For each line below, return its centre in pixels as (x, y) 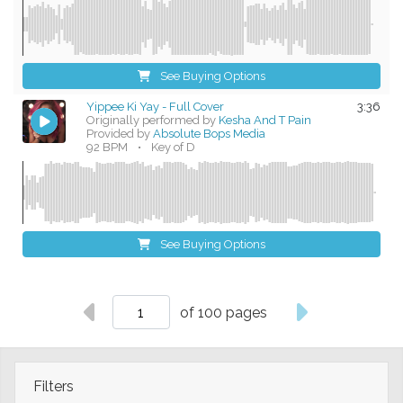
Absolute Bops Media (210, 134)
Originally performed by (152, 121)
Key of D (174, 148)
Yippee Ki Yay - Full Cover (156, 107)
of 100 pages (224, 312)
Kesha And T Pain (265, 121)
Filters (55, 387)
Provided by (120, 134)
